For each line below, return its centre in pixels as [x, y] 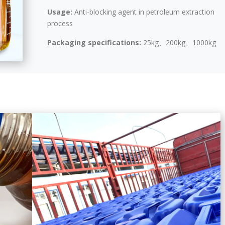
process [60, 24]
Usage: [61, 12]
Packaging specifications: [95, 43]
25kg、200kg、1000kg [180, 43]
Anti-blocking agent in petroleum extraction [144, 12]
